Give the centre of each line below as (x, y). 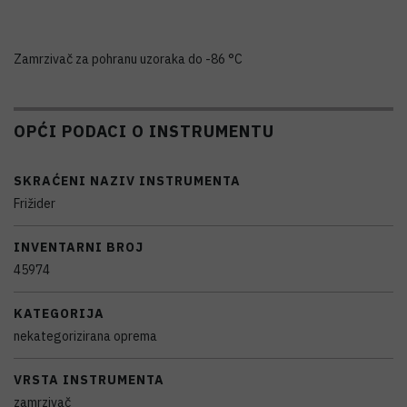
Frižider (35, 203)
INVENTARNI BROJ (79, 247)
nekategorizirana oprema (85, 336)
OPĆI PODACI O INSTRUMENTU (144, 131)
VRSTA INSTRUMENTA (89, 380)
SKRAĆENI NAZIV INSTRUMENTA (127, 181)
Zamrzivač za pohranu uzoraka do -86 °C (128, 59)
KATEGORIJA (59, 313)
